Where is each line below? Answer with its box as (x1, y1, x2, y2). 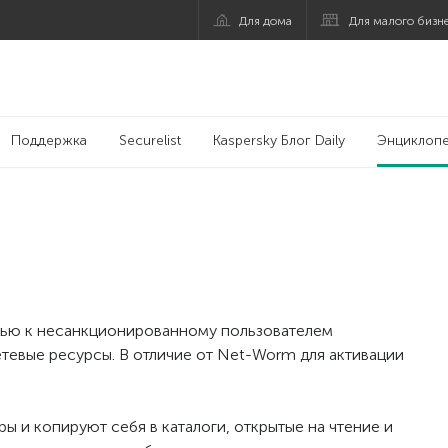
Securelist (118, 132, 181, 149)
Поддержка (10, 132, 87, 149)
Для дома (239, 13, 293, 28)
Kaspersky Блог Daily (212, 132, 345, 149)
